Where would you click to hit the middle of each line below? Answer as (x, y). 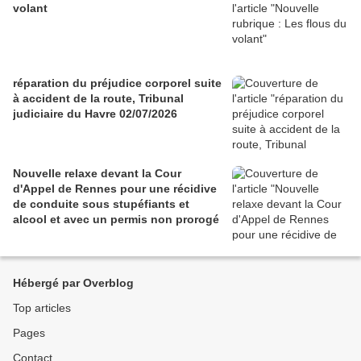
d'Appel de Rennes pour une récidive (115, 189)
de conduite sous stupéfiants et (101, 204)
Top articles (42, 308)
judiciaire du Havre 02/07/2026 (95, 114)
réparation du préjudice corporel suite (117, 83)
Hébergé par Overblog (73, 283)
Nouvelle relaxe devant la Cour (97, 174)
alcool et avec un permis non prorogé (116, 220)
